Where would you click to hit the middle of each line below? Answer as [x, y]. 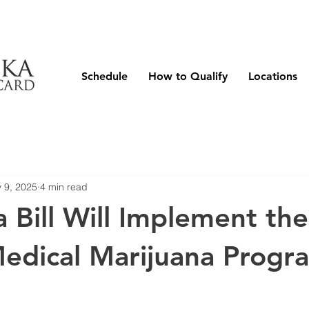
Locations [273, 76]
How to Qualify [188, 76]
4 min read [64, 187]
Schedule [104, 76]
